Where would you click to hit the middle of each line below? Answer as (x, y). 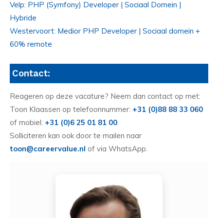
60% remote (31, 44)
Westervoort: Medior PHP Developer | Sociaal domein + (105, 31)
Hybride (23, 18)
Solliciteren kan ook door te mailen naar (76, 136)
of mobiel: (27, 123)
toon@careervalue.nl (48, 149)
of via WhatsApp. (117, 149)
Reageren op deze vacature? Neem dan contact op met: (105, 96)
